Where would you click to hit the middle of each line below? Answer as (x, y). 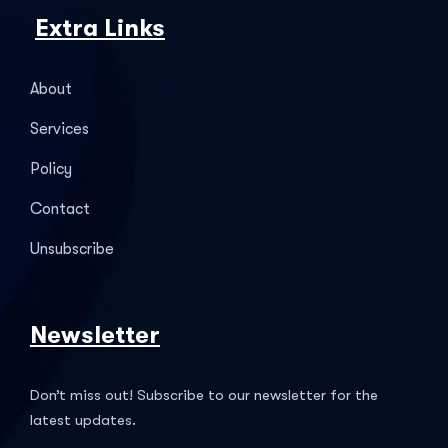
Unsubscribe (72, 249)
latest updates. (83, 420)
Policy (51, 169)
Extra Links (100, 28)
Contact (60, 209)
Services (59, 129)
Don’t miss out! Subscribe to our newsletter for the (204, 395)
